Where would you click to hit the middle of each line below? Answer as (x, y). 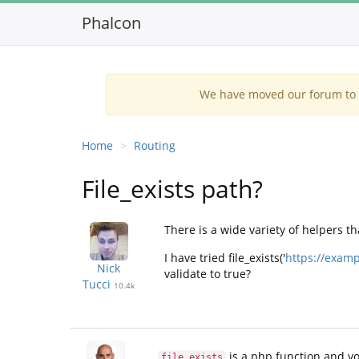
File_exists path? (172, 189)
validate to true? (207, 274)
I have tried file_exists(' (224, 258)
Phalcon (111, 23)
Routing (155, 145)
